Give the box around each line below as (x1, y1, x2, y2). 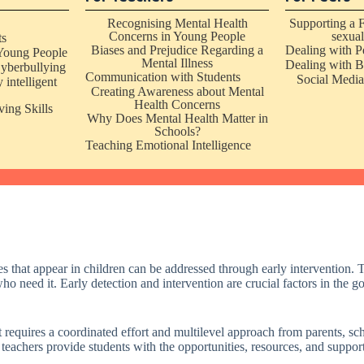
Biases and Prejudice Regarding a (91, 43, 263, 57)
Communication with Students (84, 70, 240, 84)
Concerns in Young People (109, 29, 245, 43)
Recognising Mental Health (106, 16, 248, 30)
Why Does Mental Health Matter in (86, 111, 268, 125)
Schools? (154, 124, 201, 138)
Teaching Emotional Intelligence (84, 138, 251, 152)
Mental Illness (141, 56, 213, 70)
